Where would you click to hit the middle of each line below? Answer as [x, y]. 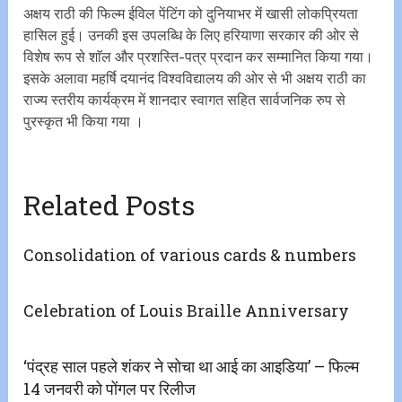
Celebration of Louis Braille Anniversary [187, 311]
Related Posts [109, 205]
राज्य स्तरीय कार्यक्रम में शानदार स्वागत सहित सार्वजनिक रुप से [185, 100]
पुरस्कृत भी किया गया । [84, 122]
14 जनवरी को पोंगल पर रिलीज [110, 389]
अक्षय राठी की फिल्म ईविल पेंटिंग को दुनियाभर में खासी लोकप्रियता [191, 14]
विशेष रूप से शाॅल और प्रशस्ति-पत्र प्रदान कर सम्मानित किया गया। [199, 57]
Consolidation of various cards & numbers [190, 255]
